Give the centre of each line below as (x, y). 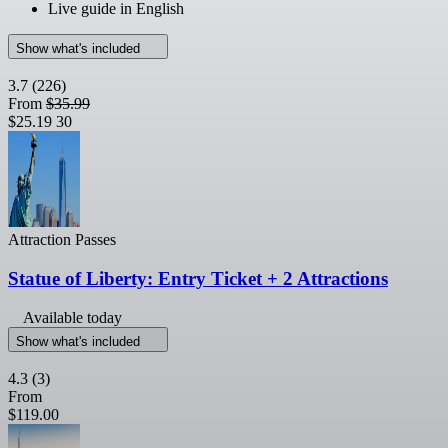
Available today (72, 317)
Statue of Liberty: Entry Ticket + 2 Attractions (198, 278)
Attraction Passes (62, 240)
